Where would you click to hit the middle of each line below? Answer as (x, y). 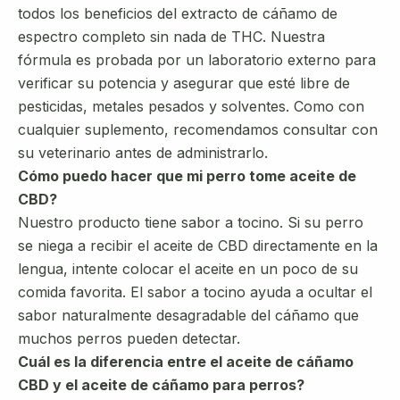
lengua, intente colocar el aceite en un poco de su (188, 269)
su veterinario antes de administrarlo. (143, 153)
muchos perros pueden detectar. (129, 338)
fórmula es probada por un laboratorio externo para (197, 60)
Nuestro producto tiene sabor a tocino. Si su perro (191, 222)
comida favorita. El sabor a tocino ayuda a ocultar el (195, 292)
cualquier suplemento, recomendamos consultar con (198, 129)
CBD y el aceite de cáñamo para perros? (161, 385)
